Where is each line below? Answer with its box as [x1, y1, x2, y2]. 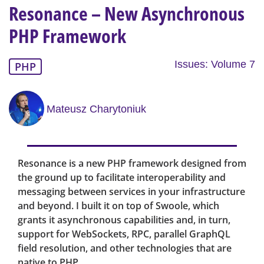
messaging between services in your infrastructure [18, 185, 245, 199]
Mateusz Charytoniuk [47, 103, 146, 115]
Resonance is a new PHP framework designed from [18, 157, 246, 170]
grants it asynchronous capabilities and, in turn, [18, 213, 230, 227]
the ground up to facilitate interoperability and [18, 171, 226, 184]
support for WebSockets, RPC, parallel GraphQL [18, 227, 230, 241]
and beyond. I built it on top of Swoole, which [18, 199, 219, 213]
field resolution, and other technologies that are [18, 242, 232, 255]
